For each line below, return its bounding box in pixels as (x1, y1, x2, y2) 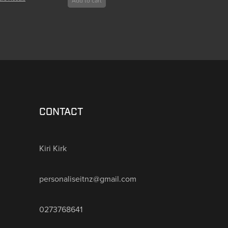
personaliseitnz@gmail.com (39, 173, 136, 184)
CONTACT (39, 105, 83, 119)
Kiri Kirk (39, 142, 67, 154)
